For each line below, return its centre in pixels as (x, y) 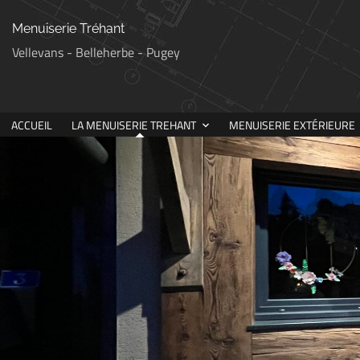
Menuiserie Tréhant (68, 29)
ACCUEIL (32, 125)
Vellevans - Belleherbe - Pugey (96, 52)
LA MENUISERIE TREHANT (134, 125)
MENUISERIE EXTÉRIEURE (292, 125)
